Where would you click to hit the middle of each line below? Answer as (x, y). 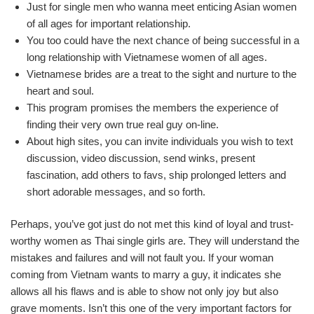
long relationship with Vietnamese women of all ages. (146, 57)
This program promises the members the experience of (152, 107)
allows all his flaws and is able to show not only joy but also (144, 291)
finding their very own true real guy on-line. (122, 124)
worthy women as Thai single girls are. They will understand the (155, 241)
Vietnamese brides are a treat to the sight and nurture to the (161, 74)
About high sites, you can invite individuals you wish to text (159, 141)
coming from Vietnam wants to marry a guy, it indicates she (146, 274)
